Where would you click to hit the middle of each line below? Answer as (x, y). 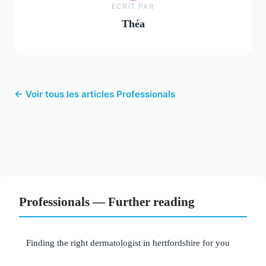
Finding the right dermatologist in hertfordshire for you (128, 243)
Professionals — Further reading (107, 202)
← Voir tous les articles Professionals (95, 94)
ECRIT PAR (133, 6)
